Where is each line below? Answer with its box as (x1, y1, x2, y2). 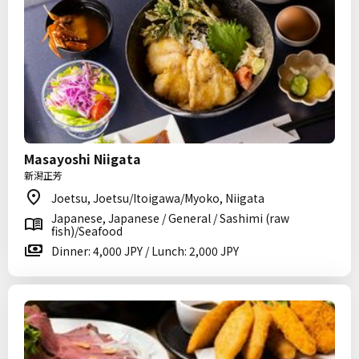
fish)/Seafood (51, 223, 123, 239)
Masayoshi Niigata (24, 149, 141, 168)
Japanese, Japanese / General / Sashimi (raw (51, 210, 289, 226)
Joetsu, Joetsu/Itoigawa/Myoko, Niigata (51, 190, 264, 206)
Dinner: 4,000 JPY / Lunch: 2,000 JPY (51, 243, 239, 259)
